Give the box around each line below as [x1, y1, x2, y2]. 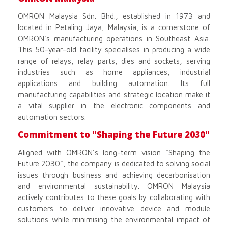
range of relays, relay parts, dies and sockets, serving [18, 56, 210, 66]
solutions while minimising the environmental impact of [18, 215, 210, 224]
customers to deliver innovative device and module [18, 204, 210, 213]
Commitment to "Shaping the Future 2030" [18, 129, 210, 141]
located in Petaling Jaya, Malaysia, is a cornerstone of [18, 23, 210, 32]
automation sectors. [18, 112, 86, 122]
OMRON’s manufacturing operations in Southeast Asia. [18, 34, 210, 43]
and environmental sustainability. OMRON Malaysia [18, 182, 210, 191]
